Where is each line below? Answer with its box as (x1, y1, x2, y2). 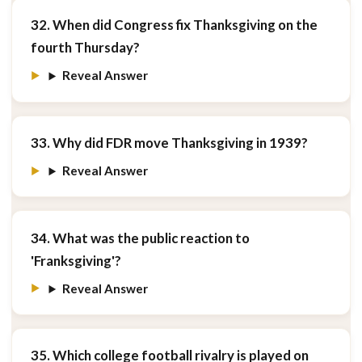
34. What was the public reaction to (30, 229, 250, 246)
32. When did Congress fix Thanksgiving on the (30, 16, 318, 34)
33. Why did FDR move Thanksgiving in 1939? (30, 133, 308, 151)
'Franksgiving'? (30, 251, 121, 269)
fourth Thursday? (30, 39, 140, 57)
